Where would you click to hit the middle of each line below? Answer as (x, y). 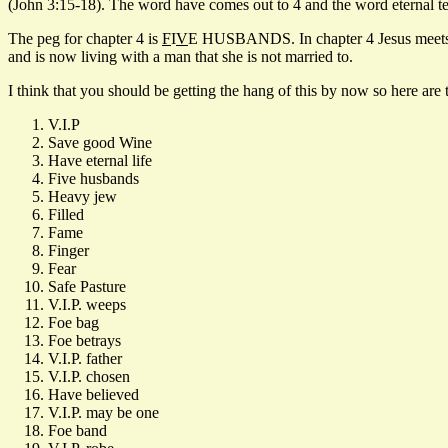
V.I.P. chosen (89, 376)
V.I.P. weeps (87, 304)
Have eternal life (100, 160)
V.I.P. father (85, 358)
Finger (68, 250)
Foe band (77, 430)
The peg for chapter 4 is (85, 38)
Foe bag (73, 322)
